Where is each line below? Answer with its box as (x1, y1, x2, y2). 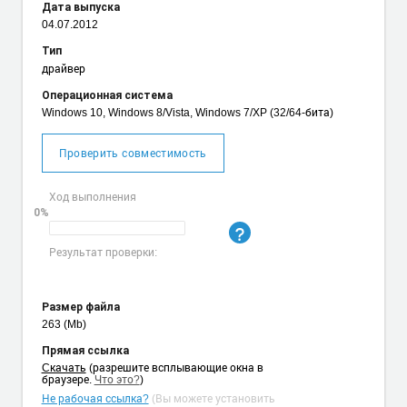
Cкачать (41, 359, 86, 374)
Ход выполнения (48, 189, 136, 204)
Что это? (94, 371, 140, 386)
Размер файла (41, 300, 120, 313)
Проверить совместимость (58, 144, 207, 160)
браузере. (41, 371, 92, 386)
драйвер (41, 60, 85, 75)
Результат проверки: (48, 244, 157, 260)
